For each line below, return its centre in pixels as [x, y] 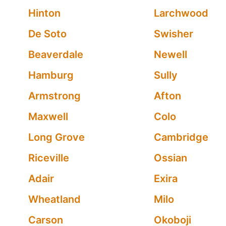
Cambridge [181, 137]
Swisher [173, 34]
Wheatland [54, 199]
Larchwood [181, 13]
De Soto [47, 34]
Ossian [170, 158]
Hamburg [51, 75]
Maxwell [48, 117]
